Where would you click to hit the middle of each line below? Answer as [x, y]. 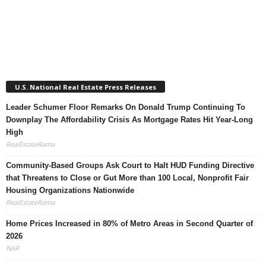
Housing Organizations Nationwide [70, 190]
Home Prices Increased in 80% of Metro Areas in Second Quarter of [129, 223]
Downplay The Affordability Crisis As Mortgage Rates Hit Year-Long [129, 119]
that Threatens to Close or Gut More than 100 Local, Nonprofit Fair [127, 178]
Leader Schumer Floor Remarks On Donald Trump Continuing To [126, 107]
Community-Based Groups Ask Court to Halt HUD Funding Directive [130, 165]
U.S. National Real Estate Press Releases [85, 87]
